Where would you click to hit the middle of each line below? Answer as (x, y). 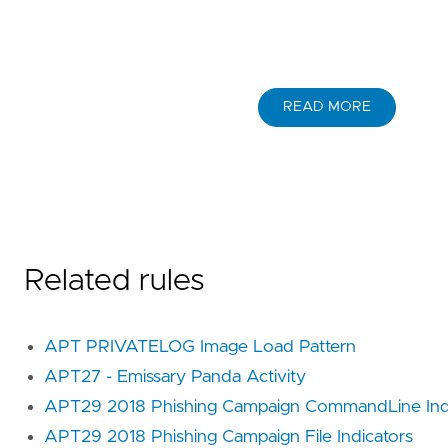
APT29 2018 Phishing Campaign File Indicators (228, 436)
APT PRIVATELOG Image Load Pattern (200, 346)
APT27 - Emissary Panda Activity (175, 376)
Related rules (114, 280)
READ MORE (327, 107)
